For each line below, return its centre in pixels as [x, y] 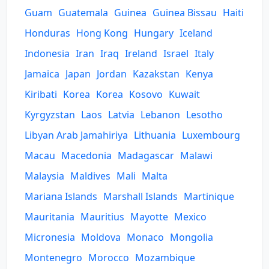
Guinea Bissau [185, 13]
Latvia [121, 115]
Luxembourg [211, 135]
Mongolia [192, 237]
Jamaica [42, 74]
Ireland [141, 53]
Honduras [47, 33]
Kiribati [41, 94]
